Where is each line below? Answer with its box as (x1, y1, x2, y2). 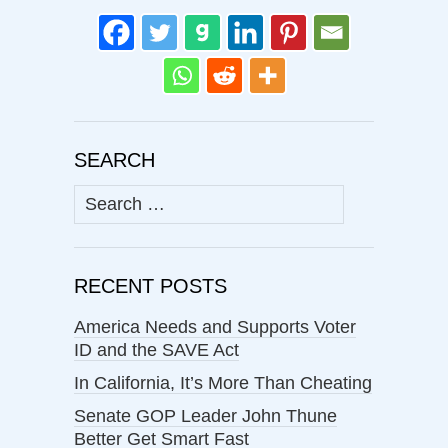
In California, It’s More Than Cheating (74, 373, 372, 394)
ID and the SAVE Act (74, 340, 239, 361)
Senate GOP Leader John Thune (74, 406, 337, 427)
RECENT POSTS (74, 275, 227, 298)
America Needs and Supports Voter (74, 317, 356, 338)
